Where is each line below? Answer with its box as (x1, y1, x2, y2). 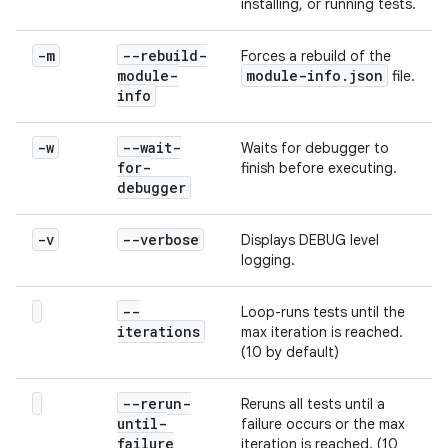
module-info (246, 66, 341, 85)
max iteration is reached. (241, 323, 403, 341)
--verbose (122, 230, 199, 249)
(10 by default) (241, 343, 339, 361)
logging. (241, 251, 295, 269)
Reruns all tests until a (241, 395, 385, 413)
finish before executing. (241, 159, 397, 177)
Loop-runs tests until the (241, 303, 405, 321)
